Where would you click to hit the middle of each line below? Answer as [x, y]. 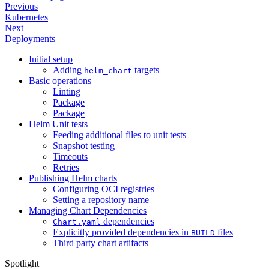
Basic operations [60, 80]
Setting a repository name [101, 199]
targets [146, 70]
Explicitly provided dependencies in [122, 232]
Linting [67, 91]
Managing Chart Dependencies [88, 210]
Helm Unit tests [58, 124]
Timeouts [70, 156]
